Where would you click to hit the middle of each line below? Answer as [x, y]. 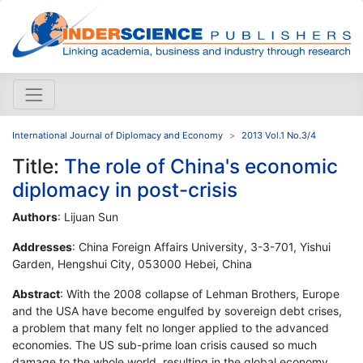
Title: [38, 166]
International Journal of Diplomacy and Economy [117, 135]
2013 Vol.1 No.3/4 [279, 135]
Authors [35, 216]
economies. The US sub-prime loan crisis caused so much [164, 344]
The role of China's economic [201, 166]
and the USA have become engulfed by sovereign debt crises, [177, 310]
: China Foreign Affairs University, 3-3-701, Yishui [201, 246]
